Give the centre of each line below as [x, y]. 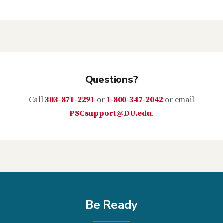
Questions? [111, 80]
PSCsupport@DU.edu [111, 114]
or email [178, 100]
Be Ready [111, 205]
